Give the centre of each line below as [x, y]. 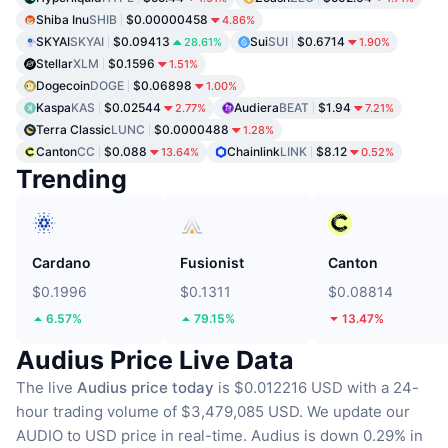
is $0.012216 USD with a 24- [316, 388]
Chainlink [253, 152]
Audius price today [145, 388]
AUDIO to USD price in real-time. [131, 436]
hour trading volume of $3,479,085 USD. [159, 412]
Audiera [256, 108]
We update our [358, 412]
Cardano [61, 263]
